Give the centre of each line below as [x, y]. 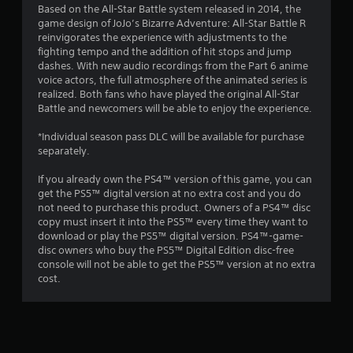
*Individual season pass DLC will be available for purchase [171, 136]
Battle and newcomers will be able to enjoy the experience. [175, 108]
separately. [64, 150]
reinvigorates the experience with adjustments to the [162, 37]
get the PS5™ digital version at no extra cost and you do [169, 193]
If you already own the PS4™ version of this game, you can [175, 179]
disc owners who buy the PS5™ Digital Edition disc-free [166, 250]
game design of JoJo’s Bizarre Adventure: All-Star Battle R [172, 23]
